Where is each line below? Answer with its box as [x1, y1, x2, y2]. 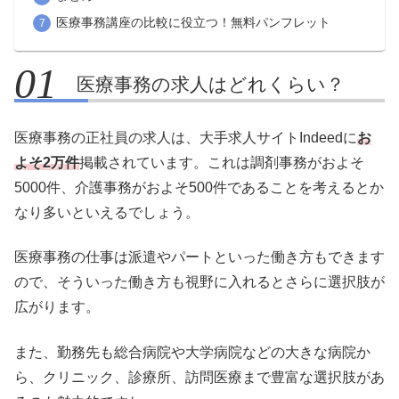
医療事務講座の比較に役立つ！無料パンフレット [55, 14, 330, 29]
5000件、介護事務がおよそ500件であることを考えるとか [14, 179, 384, 195]
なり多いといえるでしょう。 [14, 204, 199, 220]
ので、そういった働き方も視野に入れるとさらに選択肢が [14, 274, 385, 290]
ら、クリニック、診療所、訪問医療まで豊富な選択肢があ [14, 369, 385, 385]
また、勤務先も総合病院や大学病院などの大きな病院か [14, 344, 370, 360]
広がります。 [14, 299, 100, 315]
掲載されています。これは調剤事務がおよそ [79, 154, 364, 170]
